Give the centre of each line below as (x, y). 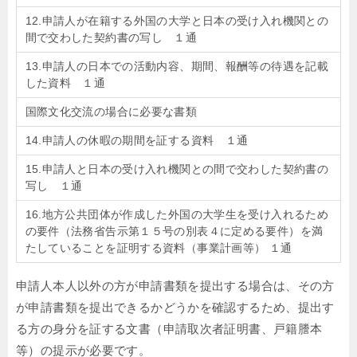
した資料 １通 (65, 83)
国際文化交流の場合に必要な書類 (111, 112)
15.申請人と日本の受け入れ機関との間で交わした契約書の (177, 169)
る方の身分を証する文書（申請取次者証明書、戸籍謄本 (169, 329)
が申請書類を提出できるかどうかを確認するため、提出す (175, 307)
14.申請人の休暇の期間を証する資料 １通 (137, 140)
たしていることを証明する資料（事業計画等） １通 (159, 248)
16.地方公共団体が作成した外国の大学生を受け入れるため (177, 214)
